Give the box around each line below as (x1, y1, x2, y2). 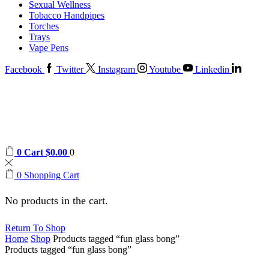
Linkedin (195, 64, 229, 75)
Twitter (56, 64, 83, 75)
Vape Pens (29, 43, 68, 53)
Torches (29, 21, 59, 32)
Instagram (98, 64, 135, 75)
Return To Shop (5, 223, 65, 234)
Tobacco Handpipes (29, 10, 104, 21)
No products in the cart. (5, 194, 108, 207)
